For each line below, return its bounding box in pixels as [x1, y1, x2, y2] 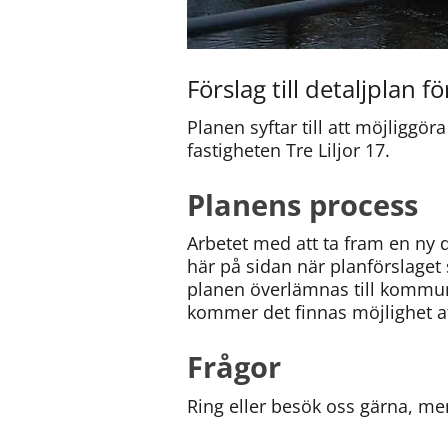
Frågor [187, 347, 281, 387]
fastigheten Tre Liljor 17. [187, 137, 390, 162]
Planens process [187, 184, 418, 224]
